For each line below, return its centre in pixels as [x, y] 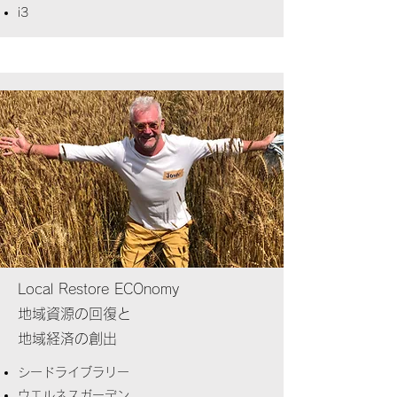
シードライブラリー [74, 372]
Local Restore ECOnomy [98, 289]
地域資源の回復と [74, 314]
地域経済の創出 [67, 339]
